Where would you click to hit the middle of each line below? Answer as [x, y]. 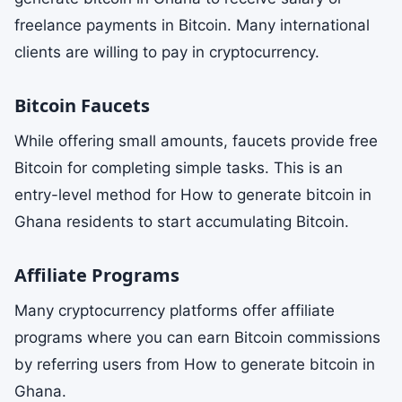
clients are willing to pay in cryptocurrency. [167, 52]
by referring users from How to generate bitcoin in [195, 364]
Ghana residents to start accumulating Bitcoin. [182, 222]
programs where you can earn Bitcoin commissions [197, 337]
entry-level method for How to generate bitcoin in [193, 195]
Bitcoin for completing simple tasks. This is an [179, 168]
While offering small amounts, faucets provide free [196, 141]
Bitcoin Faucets [82, 105]
